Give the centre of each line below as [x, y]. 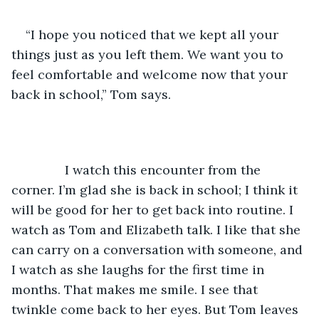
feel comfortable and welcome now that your [151, 74]
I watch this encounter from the [145, 169]
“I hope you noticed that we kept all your [154, 34]
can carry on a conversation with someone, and [159, 249]
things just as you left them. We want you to [149, 54]
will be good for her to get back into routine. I [154, 209]
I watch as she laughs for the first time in [140, 269]
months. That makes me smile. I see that [136, 289]
